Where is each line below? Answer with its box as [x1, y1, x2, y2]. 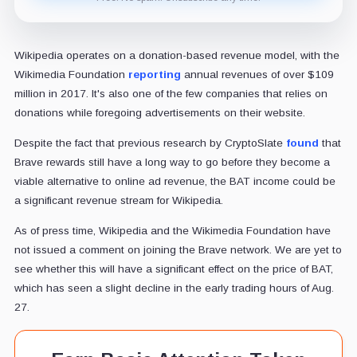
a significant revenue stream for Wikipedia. [14, 194, 223, 206]
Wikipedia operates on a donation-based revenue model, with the [14, 49, 339, 61]
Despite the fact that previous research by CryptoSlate [14, 136, 286, 149]
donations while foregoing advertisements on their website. [14, 106, 305, 119]
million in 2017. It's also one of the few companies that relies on [14, 87, 328, 100]
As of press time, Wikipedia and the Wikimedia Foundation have [14, 224, 331, 237]
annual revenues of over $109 [180, 68, 334, 80]
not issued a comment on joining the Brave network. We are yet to [14, 243, 342, 256]
